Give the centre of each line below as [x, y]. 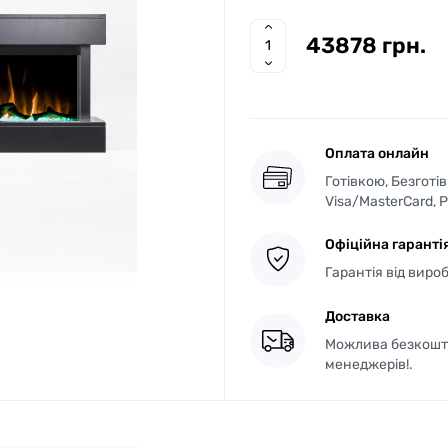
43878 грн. [366, 45]
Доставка [357, 316]
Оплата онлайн [377, 153]
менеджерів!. [369, 364]
